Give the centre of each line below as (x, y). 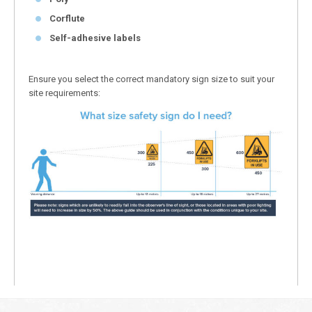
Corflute (67, 18)
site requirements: (64, 93)
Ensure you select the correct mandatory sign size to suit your (151, 79)
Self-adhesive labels (95, 38)
